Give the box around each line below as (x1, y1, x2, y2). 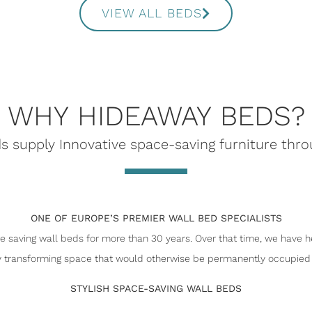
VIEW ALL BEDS (102, 6, 202, 21)
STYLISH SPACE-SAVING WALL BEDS (70, 283, 242, 295)
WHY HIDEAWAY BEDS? (7, 100, 305, 133)
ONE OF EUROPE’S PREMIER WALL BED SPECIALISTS (30, 212, 282, 224)
